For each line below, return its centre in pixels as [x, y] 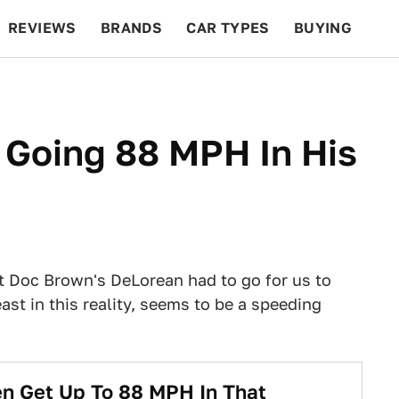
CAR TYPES [228, 28]
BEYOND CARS [71, 85]
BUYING [323, 28]
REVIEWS [42, 28]
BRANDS [131, 28]
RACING [177, 85]
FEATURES [334, 85]
